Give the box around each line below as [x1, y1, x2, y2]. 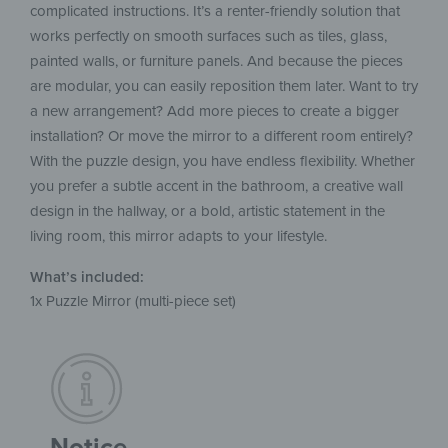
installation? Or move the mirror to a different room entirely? [30, 126, 413, 145]
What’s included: [30, 267, 144, 286]
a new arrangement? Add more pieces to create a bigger [30, 101, 399, 120]
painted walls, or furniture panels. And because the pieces [30, 51, 403, 70]
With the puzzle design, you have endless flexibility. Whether [30, 151, 415, 170]
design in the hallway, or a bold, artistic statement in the [30, 201, 385, 220]
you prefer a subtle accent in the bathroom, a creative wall [30, 176, 403, 195]
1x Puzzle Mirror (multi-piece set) [30, 291, 236, 310]
